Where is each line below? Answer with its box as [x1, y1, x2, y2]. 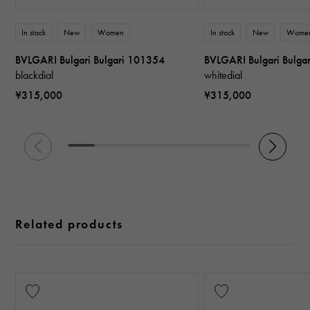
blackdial [15, 68, 54, 82]
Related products [15, 216, 124, 232]
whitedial [204, 68, 243, 82]
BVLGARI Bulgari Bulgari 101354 [15, 53, 165, 66]
